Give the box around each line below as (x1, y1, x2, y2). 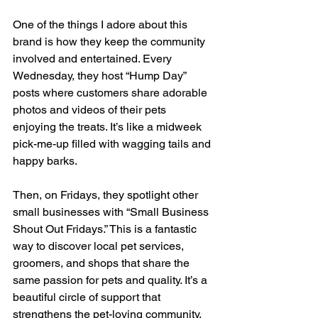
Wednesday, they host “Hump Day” (13, 69, 189, 83)
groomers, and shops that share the (13, 256, 192, 270)
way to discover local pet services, (13, 239, 187, 253)
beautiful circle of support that (13, 290, 163, 305)
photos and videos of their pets (13, 103, 169, 117)
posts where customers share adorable (13, 86, 210, 100)
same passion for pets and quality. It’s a (13, 273, 210, 287)
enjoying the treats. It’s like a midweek (13, 120, 204, 134)
